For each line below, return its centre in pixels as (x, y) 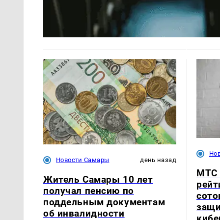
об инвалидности (84, 213)
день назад (158, 160)
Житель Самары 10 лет (98, 179)
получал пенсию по (89, 191)
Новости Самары (83, 160)
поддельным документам (104, 202)
